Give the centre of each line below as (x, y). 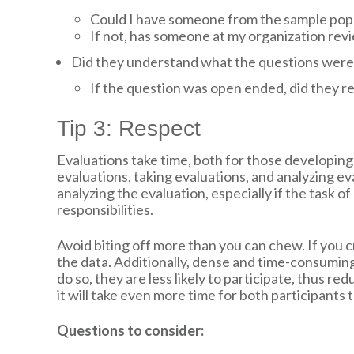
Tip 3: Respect (128, 129)
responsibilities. (105, 210)
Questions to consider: (130, 331)
